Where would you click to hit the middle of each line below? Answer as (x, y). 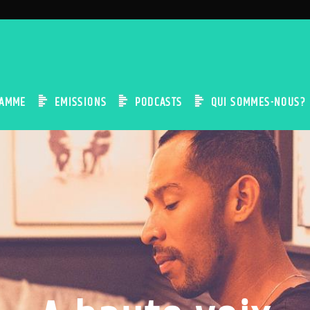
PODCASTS (159, 102)
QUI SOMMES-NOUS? (258, 102)
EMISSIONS (81, 102)
